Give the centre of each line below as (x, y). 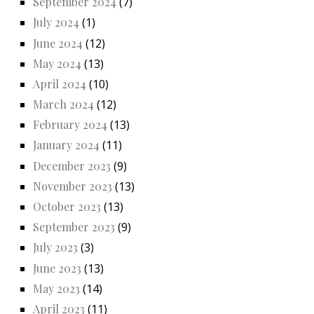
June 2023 (57, 268)
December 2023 (72, 165)
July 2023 (55, 247)
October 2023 (67, 207)
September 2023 (74, 227)
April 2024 (60, 83)
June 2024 (58, 43)
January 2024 (66, 145)
